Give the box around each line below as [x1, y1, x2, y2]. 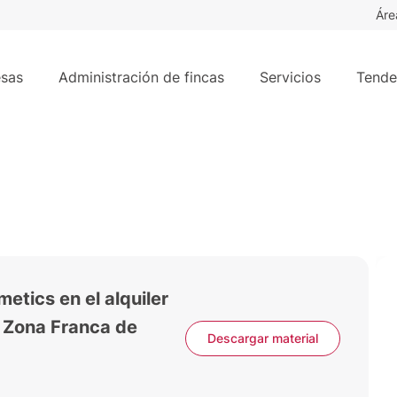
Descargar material [207, 330, 318, 346]
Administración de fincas [58, 67, 224, 86]
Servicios [260, 67, 321, 86]
